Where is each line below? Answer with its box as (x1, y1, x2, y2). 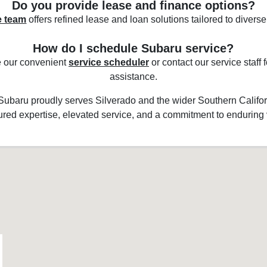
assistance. (109, 71, 157, 82)
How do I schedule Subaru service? (33, 41, 234, 55)
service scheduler (68, 57, 149, 67)
